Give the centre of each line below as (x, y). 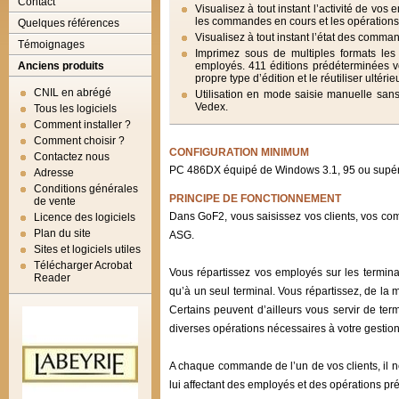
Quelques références (69, 23)
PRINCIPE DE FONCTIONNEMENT (255, 199)
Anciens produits (61, 66)
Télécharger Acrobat (83, 265)
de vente (55, 201)
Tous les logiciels (75, 109)
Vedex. (212, 107)
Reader (52, 278)
